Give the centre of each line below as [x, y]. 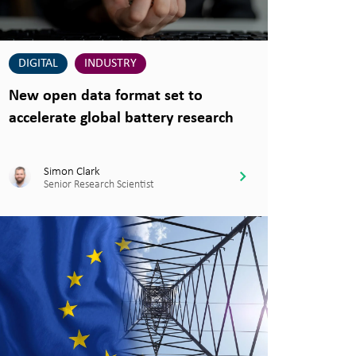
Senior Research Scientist [99, 184]
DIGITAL [38, 63]
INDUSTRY [110, 63]
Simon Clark [72, 171]
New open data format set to [105, 96]
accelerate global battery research [121, 118]
